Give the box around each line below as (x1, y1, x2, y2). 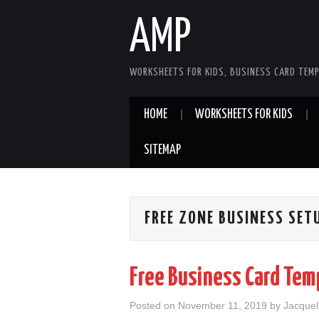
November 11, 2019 (178, 300, 267, 311)
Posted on (130, 300, 178, 311)
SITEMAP (144, 144, 181, 157)
